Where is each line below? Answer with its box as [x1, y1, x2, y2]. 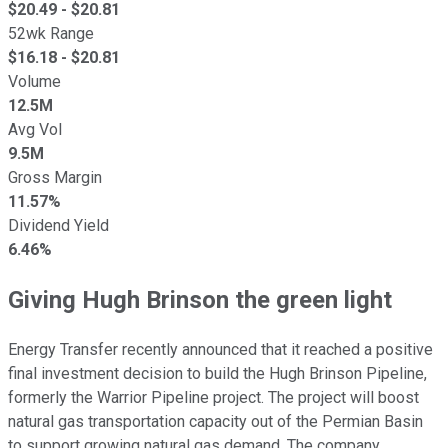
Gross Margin [8, 167, 102, 187]
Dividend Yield [8, 215, 109, 235]
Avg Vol [8, 119, 62, 139]
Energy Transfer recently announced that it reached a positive [8, 339, 433, 359]
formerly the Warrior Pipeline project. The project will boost [8, 387, 419, 407]
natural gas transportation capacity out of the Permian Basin [8, 411, 423, 431]
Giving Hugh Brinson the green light [8, 285, 392, 314]
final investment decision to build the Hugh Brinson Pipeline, [8, 363, 427, 383]
